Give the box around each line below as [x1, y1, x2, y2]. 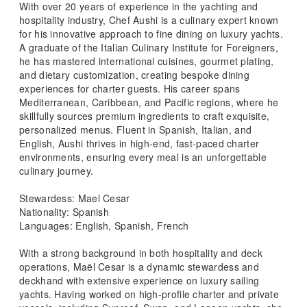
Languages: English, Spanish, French [19, 218, 189, 232]
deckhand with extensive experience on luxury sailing [19, 273, 260, 287]
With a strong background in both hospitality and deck [19, 245, 262, 260]
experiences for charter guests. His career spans [19, 81, 241, 95]
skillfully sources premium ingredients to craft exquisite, [19, 108, 270, 123]
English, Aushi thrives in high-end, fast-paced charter [19, 136, 260, 150]
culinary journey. [19, 163, 94, 177]
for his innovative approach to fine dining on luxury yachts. [19, 26, 283, 40]
